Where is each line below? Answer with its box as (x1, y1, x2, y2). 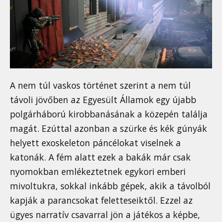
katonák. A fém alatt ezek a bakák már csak (10, 151, 191, 164)
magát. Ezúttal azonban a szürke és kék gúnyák (10, 122, 207, 135)
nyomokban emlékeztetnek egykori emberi (10, 166, 186, 178)
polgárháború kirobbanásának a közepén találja (10, 108, 208, 120)
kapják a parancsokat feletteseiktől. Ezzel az (10, 194, 193, 207)
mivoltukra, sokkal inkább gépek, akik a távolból (10, 180, 211, 192)
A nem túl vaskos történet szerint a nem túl (10, 79, 191, 92)
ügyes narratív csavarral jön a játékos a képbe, (10, 209, 200, 221)
